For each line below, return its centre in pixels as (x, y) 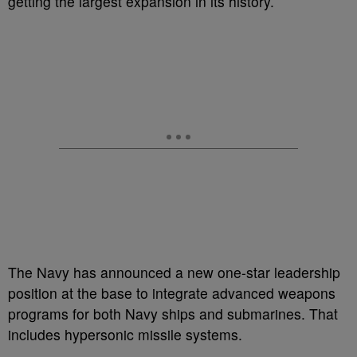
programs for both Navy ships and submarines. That (173, 314)
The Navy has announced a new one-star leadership (174, 272)
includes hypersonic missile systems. (125, 334)
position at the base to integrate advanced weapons (172, 293)
